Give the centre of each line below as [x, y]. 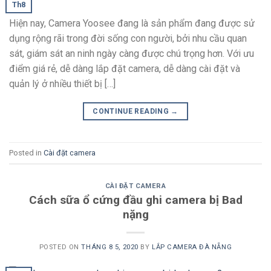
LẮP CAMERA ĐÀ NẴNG [192, 247]
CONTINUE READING [132, 112]
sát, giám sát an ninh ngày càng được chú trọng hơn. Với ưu [132, 54]
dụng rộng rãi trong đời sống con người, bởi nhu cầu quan [128, 39]
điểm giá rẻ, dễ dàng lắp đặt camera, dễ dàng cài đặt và [125, 69]
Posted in [26, 152]
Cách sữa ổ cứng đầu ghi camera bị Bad [135, 200]
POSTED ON [60, 247]
